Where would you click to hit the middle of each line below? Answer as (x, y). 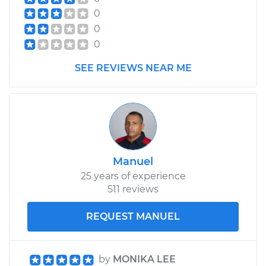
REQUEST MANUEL (133, 216)
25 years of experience (133, 176)
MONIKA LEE (144, 259)
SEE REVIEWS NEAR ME (133, 68)
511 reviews (133, 189)
